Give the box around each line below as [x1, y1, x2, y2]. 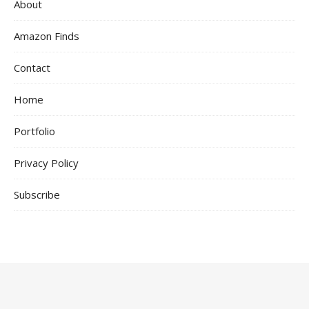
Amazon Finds [14, 28, 79, 43]
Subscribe [14, 187, 60, 201]
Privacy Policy [14, 155, 79, 170]
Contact [14, 60, 50, 74]
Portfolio [14, 123, 55, 138]
